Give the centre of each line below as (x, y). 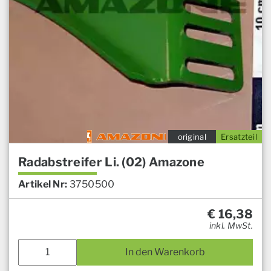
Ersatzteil (239, 136)
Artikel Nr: (43, 184)
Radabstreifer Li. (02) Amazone (111, 162)
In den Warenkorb (165, 252)
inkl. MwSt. (231, 225)
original (192, 136)
